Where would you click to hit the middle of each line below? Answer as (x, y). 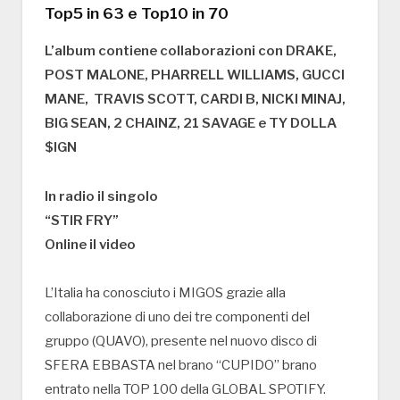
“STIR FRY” (82, 220)
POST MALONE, (98, 75)
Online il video (90, 244)
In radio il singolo (101, 196)
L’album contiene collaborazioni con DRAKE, (191, 50)
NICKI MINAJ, (304, 99)
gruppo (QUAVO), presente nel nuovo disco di (181, 342)
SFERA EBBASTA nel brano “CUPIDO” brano (181, 366)
